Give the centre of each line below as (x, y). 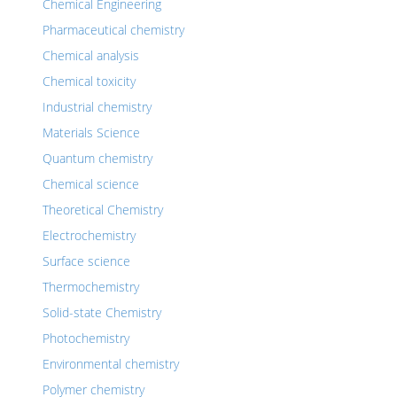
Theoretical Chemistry (103, 210)
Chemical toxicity (89, 81)
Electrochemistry (89, 235)
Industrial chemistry (97, 107)
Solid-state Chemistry (102, 312)
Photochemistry (86, 338)
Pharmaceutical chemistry (113, 30)
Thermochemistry (91, 287)
